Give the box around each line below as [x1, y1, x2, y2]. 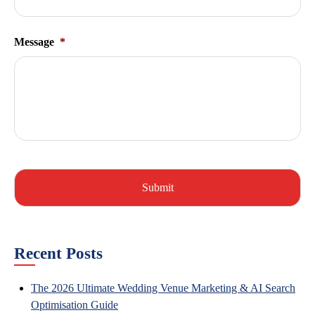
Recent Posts [14, 245, 103, 262]
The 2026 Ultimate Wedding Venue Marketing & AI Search [31, 282, 295, 294]
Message [14, 36, 54, 48]
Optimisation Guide [31, 299, 118, 311]
